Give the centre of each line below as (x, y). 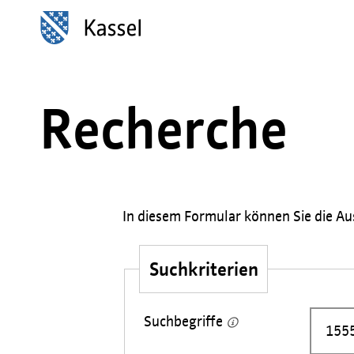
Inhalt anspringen (76, 21)
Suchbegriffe (185, 321)
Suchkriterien (203, 269)
